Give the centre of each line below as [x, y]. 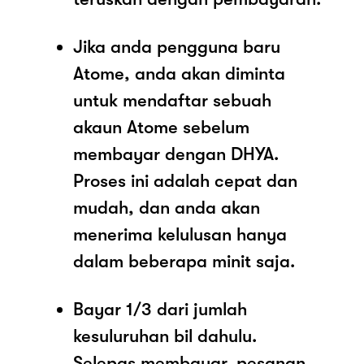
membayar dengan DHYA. [176, 154]
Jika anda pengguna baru [177, 46]
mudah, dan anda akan [167, 207]
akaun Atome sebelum [161, 127]
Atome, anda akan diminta [179, 73]
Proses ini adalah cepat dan [185, 180]
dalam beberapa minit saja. [184, 261]
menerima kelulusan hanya [180, 234]
